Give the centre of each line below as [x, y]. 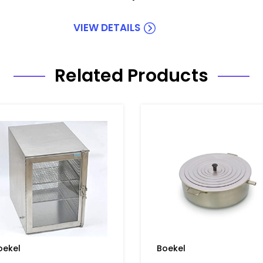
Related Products [131, 75]
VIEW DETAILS [107, 27]
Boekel [171, 248]
